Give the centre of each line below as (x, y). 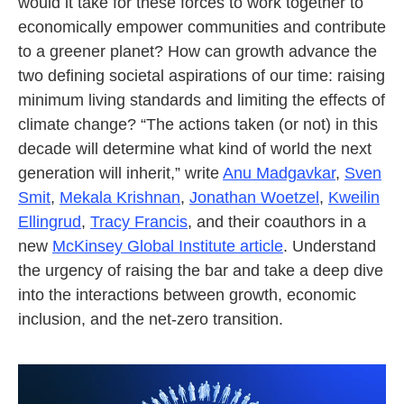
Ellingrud (50, 222)
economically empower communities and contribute (202, 27)
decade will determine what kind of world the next (195, 149)
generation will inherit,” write (120, 173)
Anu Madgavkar (279, 173)
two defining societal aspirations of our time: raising (202, 76)
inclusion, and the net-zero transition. (151, 319)
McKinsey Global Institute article (168, 246)
